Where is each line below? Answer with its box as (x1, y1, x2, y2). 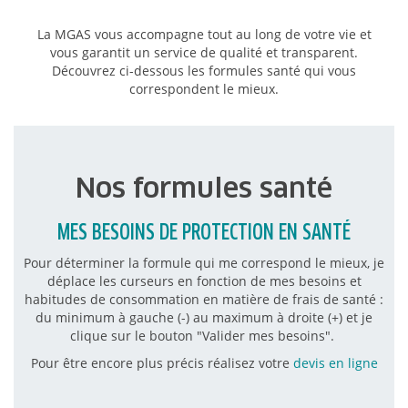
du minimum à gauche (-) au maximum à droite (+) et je (36, 308, 372, 326)
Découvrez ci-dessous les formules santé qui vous (52, 61, 356, 79)
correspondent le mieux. (129, 79, 279, 97)
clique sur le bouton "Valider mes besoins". (70, 326, 338, 344)
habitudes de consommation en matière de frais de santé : (25, 290, 383, 308)
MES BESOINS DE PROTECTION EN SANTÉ (57, 221, 351, 244)
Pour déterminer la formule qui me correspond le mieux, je (24, 253, 384, 271)
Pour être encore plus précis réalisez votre (30, 353, 293, 372)
